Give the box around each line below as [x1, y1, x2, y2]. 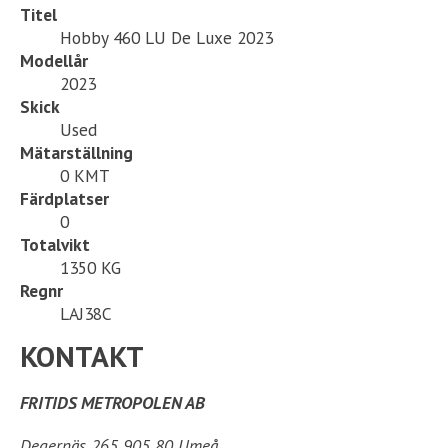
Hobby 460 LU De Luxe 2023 [60, 25, 273, 49]
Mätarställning [20, 140, 133, 164]
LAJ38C [60, 301, 112, 325]
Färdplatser [20, 186, 109, 210]
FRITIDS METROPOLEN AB [20, 391, 205, 415]
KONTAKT [20, 337, 144, 376]
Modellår [20, 48, 88, 72]
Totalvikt [20, 232, 90, 256]
